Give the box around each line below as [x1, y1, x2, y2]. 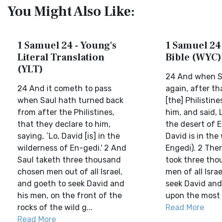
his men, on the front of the [17, 191, 122, 200]
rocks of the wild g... [17, 203, 93, 212]
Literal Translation [17, 51, 105, 64]
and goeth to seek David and [17, 179, 124, 188]
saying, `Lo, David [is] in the [17, 131, 120, 141]
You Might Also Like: [7, 2, 135, 20]
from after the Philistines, [17, 108, 114, 117]
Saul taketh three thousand [17, 155, 121, 165]
